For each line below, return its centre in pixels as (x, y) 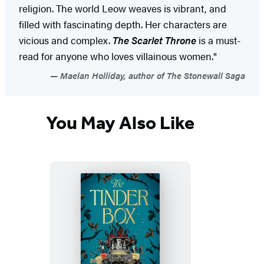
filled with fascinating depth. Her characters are (123, 24)
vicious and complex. (66, 40)
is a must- (218, 40)
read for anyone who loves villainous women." (118, 56)
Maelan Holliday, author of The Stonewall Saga (151, 75)
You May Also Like (120, 122)
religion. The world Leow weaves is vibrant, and (123, 9)
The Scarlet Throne (154, 40)
